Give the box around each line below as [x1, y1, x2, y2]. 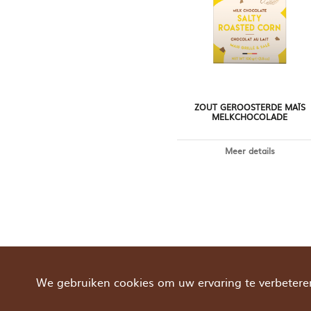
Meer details [224, 144, 275, 158]
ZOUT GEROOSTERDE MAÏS [194, 100, 305, 113]
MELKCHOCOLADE [212, 110, 288, 123]
